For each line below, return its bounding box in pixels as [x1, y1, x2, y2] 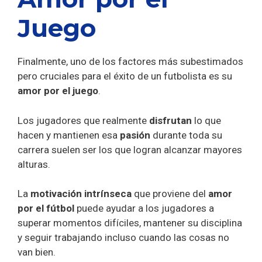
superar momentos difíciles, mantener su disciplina [18, 217, 242, 229]
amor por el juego [18, 85, 98, 97]
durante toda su [153, 129, 222, 141]
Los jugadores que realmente [18, 114, 149, 126]
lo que [194, 114, 221, 126]
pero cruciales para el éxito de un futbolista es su [18, 70, 232, 82]
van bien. [18, 246, 56, 258]
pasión [120, 129, 153, 141]
